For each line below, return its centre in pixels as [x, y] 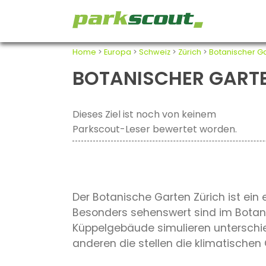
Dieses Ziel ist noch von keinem [144, 115]
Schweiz [155, 52]
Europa [118, 52]
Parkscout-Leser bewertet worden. [155, 129]
